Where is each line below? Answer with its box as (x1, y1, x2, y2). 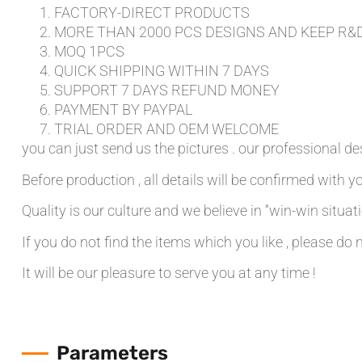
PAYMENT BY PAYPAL (53, 101, 192, 119)
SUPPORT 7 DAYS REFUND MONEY (53, 82, 280, 99)
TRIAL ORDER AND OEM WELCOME (53, 120, 279, 138)
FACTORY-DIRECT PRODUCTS (53, 4, 250, 22)
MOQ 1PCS (53, 43, 124, 61)
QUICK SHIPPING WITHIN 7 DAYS (53, 62, 269, 80)
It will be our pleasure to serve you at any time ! (21, 263, 316, 281)
